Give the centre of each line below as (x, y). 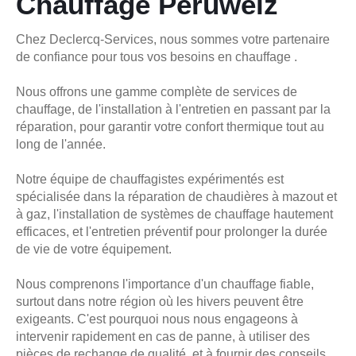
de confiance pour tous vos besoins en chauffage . (157, 56)
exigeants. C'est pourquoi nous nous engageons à (157, 319)
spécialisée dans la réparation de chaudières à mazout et (176, 196)
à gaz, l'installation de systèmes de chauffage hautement (174, 214)
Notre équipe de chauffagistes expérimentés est (150, 179)
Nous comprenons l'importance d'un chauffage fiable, (165, 284)
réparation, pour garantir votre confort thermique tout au (170, 126)
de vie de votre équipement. (94, 249)
